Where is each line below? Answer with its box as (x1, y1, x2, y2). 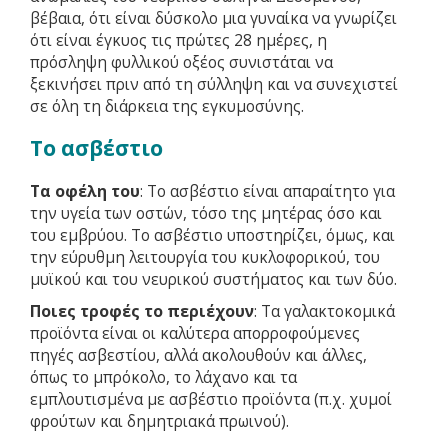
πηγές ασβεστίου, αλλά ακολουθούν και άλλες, (30, 344, 367, 366)
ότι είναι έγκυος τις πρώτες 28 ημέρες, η (30, 29, 327, 51)
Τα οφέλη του (30, 180, 140, 202)
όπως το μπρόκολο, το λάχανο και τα (30, 366, 297, 388)
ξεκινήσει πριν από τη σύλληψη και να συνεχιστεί (30, 73, 398, 95)
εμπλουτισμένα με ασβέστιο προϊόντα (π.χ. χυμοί (30, 388, 392, 410)
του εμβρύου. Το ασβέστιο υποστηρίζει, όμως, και (30, 224, 395, 246)
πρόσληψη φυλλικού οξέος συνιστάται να (30, 51, 333, 73)
